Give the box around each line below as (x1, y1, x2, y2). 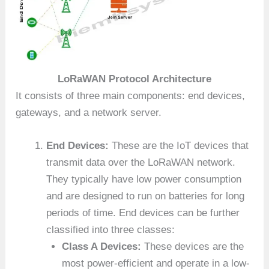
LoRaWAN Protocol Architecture (58, 73, 211, 85)
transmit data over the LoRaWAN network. (46, 157, 236, 169)
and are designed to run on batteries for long (46, 190, 245, 202)
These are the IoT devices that (109, 140, 249, 152)
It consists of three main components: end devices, (16, 90, 246, 102)
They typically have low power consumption (46, 174, 242, 186)
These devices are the (141, 241, 244, 253)
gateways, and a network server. (16, 107, 162, 119)
